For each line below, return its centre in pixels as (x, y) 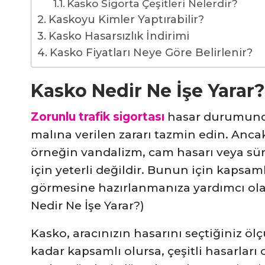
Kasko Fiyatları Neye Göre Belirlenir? (151, 53)
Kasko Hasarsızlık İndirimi (119, 36)
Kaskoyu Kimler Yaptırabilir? (126, 20)
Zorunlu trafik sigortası (98, 117)
